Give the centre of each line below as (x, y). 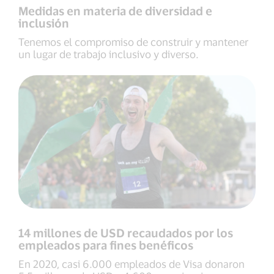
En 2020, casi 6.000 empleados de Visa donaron (131, 264)
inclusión (44, 23)
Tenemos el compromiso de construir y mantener (133, 41)
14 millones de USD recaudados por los (126, 233)
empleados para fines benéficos (106, 245)
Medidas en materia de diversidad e (115, 10)
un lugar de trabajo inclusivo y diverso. (110, 54)
